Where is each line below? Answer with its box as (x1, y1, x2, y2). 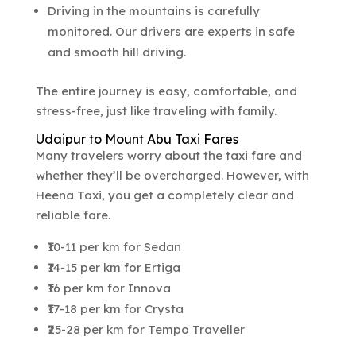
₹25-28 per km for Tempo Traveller (47, 321, 245, 337)
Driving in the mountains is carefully (47, 2, 260, 18)
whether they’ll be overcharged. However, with (35, 167, 309, 183)
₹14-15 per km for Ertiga (47, 259, 180, 275)
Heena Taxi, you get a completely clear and (35, 187, 294, 203)
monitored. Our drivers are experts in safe (47, 23, 295, 39)
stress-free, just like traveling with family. (35, 103, 277, 118)
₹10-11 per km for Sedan (47, 238, 181, 254)
